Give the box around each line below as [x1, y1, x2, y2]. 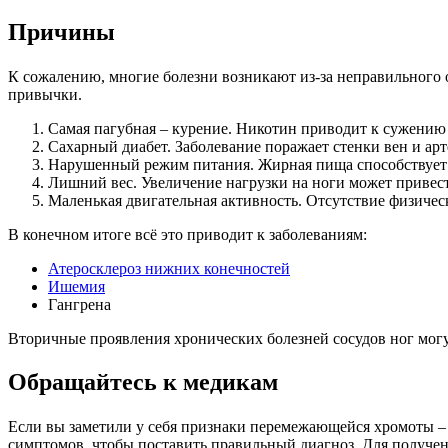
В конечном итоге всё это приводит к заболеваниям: [8, 225, 367, 243]
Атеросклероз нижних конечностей [48, 259, 290, 277]
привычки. [8, 85, 82, 103]
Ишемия [48, 277, 105, 295]
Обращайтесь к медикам [8, 369, 278, 396]
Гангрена [48, 295, 111, 313]
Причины [8, 18, 115, 45]
